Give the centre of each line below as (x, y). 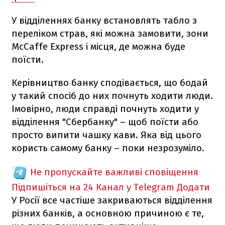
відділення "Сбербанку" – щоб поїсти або (105, 122)
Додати (193, 187)
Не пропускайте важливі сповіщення (114, 172)
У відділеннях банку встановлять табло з (104, 20)
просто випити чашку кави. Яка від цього (106, 135)
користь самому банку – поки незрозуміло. (108, 148)
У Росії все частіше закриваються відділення (112, 200)
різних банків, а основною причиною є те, (108, 213)
